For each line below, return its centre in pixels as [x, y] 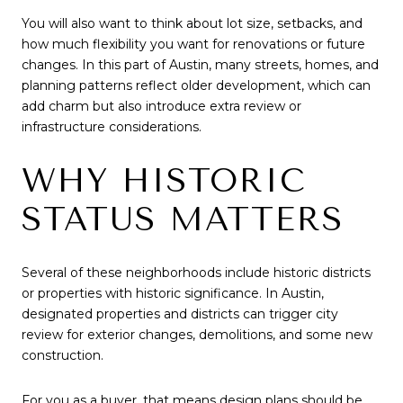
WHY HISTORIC [164, 180]
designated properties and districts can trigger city [180, 314]
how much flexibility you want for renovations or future [193, 44]
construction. [63, 356]
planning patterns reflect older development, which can [196, 85]
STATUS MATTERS [183, 219]
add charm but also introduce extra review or [161, 106]
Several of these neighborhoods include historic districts [196, 273]
